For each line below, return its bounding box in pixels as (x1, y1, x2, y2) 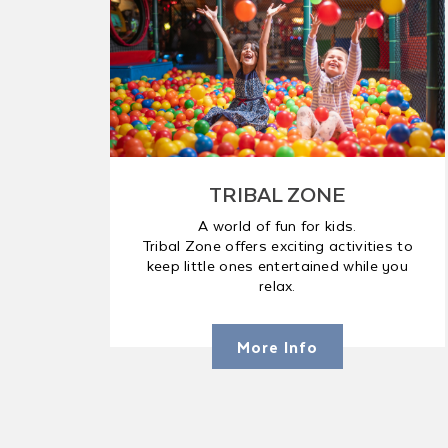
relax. (258, 273, 296, 297)
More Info (236, 334, 318, 359)
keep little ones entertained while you (146, 253, 409, 277)
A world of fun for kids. (198, 213, 357, 237)
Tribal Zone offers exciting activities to (141, 233, 413, 257)
